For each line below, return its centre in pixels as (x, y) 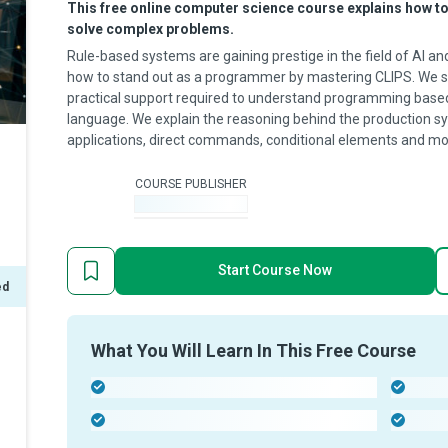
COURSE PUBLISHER (191, 183)
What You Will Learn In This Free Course (253, 350)
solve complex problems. (150, 29)
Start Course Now (275, 270)
